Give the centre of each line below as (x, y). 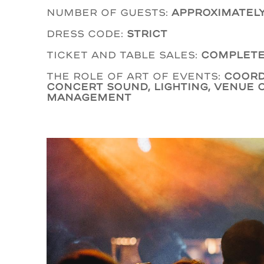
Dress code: (87, 33)
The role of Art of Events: (136, 76)
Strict (147, 33)
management (89, 97)
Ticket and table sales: (124, 55)
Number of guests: (109, 12)
